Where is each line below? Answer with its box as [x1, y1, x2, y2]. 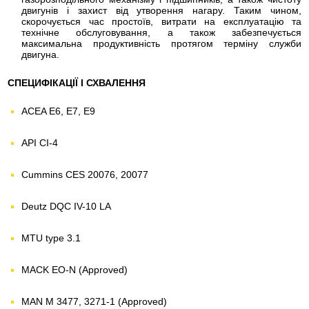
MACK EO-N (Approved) [21, 264, 128, 275]
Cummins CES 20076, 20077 [21, 169, 148, 180]
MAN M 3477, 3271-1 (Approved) [21, 296, 167, 307]
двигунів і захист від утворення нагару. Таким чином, [21, 5, 301, 16]
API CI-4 [21, 137, 58, 148]
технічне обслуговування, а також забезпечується [21, 27, 301, 38]
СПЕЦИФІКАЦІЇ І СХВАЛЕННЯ [8, 77, 146, 88]
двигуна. [21, 49, 59, 60]
